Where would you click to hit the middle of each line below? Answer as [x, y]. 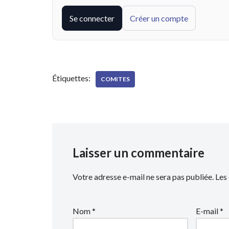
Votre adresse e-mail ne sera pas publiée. [143, 177]
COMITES [115, 79]
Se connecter [92, 18]
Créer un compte [159, 18]
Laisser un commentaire [139, 153]
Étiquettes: [71, 78]
